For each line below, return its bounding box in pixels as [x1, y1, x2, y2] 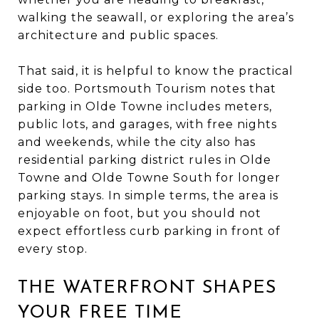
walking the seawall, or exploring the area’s [18, 10, 294, 24]
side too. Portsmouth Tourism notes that [18, 81, 276, 95]
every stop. [18, 241, 88, 256]
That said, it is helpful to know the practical [18, 63, 293, 78]
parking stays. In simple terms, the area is [18, 188, 278, 202]
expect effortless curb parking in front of [18, 224, 281, 238]
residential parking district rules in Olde [18, 152, 271, 167]
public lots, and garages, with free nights [18, 117, 277, 131]
